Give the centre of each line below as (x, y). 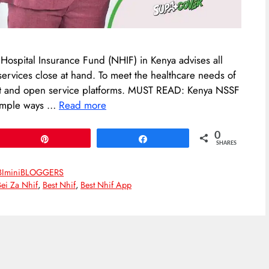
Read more (83, 105)
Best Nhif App (106, 185)
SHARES (226, 143)
